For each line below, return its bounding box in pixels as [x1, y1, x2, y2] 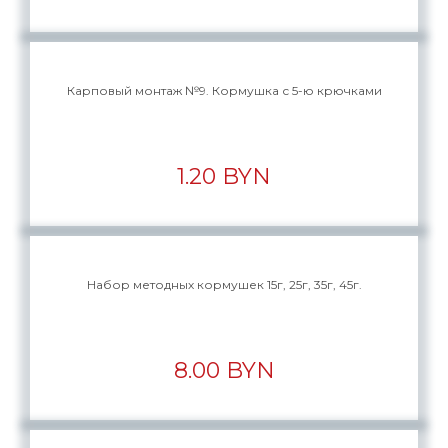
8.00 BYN [173, 357, 275, 384]
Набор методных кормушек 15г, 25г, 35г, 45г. [86, 277, 362, 292]
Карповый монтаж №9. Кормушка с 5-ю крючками [66, 83, 382, 98]
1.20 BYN [177, 163, 271, 190]
